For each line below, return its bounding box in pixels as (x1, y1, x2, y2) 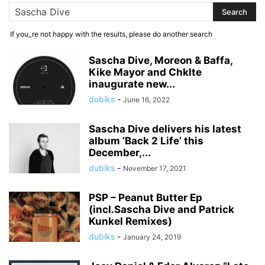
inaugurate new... (89, 78, 175, 90)
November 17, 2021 (123, 164, 186, 173)
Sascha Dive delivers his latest (89, 123, 241, 135)
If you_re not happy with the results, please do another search (10, 30, 212, 38)
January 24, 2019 (123, 232, 181, 241)
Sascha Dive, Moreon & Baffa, (89, 54, 232, 66)
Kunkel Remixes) (89, 215, 172, 227)
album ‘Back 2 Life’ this (89, 135, 203, 147)
